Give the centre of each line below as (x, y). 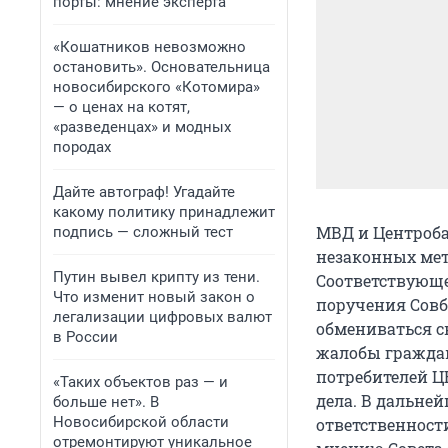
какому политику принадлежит (164, 212)
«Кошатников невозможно (149, 47)
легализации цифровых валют (162, 317)
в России (85, 337)
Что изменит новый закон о (154, 297)
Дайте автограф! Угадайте (144, 192)
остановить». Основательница (161, 67)
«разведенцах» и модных (142, 127)
